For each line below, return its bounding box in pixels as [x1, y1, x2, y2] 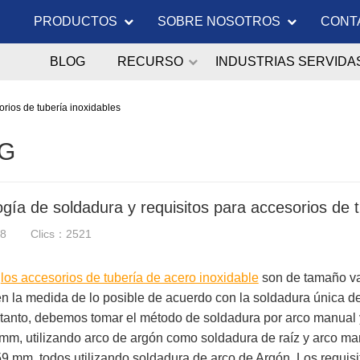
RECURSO [117, 55, 183, 68]
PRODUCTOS [34, 14, 117, 28]
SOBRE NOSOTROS [157, 14, 280, 28]
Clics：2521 [31, 227, 92, 240]
